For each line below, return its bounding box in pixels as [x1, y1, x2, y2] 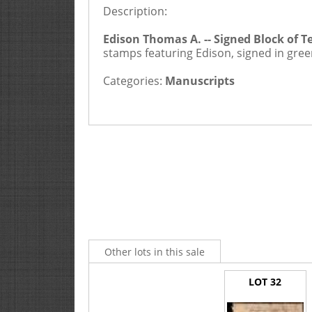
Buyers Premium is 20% [165, 17, 295, 33]
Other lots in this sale [104, 245, 205, 258]
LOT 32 [249, 275, 281, 288]
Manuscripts [165, 73, 235, 89]
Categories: [103, 73, 162, 89]
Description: [103, 3, 167, 19]
